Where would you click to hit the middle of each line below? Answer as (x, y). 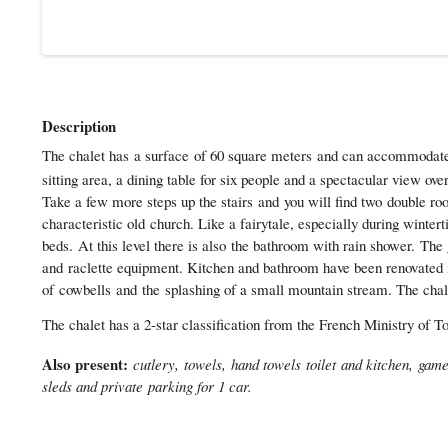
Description (79, 125)
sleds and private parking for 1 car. (147, 386)
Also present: (85, 364)
